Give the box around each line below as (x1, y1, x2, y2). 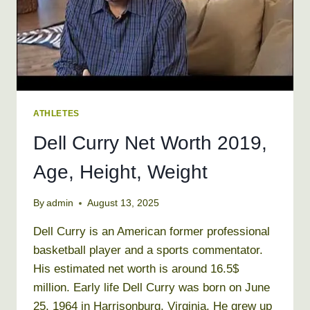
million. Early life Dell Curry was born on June (33, 281, 270, 295)
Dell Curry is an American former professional (33, 225, 270, 239)
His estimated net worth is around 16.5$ (33, 262, 239, 276)
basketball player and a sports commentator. (33, 244, 263, 257)
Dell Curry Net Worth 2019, (33, 131, 267, 154)
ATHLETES (33, 108, 80, 118)
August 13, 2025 (87, 198, 160, 209)
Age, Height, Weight (33, 161, 208, 183)
